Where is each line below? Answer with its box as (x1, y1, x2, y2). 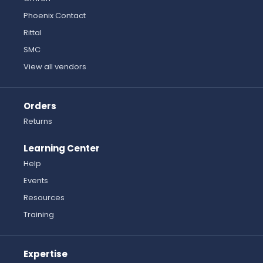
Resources (23, 192, 65, 204)
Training (23, 209, 54, 221)
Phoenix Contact (23, 10, 86, 22)
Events (23, 175, 48, 187)
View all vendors (23, 61, 86, 73)
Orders (23, 100, 56, 113)
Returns (23, 116, 52, 127)
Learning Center (23, 142, 100, 155)
